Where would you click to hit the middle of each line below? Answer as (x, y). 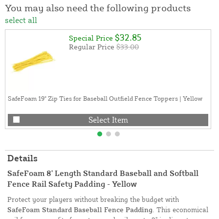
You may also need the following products (98, 8)
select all (21, 20)
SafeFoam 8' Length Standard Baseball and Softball (103, 173)
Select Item (108, 120)
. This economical (180, 210)
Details (22, 158)
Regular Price (92, 47)
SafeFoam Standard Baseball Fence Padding (80, 210)
